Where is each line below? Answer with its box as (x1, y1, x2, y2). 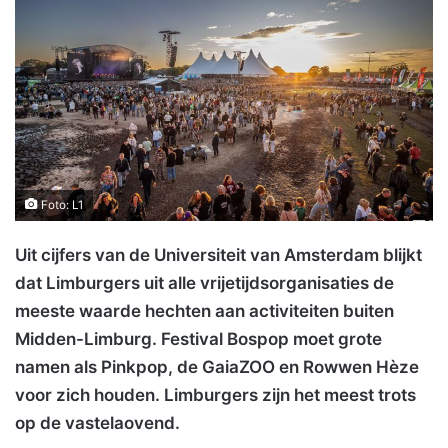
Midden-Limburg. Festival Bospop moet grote (15, 329, 382, 350)
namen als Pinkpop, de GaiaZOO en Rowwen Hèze (15, 357, 419, 378)
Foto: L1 (38, 198, 83, 213)
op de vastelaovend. (15, 413, 180, 434)
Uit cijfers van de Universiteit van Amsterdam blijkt (15, 245, 422, 266)
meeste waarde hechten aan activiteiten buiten (15, 301, 394, 322)
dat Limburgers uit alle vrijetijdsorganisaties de (15, 273, 394, 294)
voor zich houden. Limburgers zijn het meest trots (15, 385, 416, 406)
